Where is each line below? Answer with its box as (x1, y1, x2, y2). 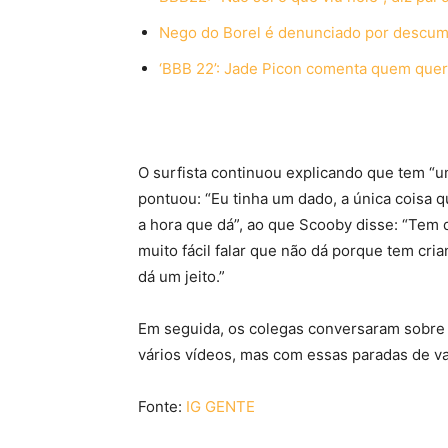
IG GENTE (186, 397, 255, 417)
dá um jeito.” (138, 267, 225, 287)
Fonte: (138, 397, 186, 417)
